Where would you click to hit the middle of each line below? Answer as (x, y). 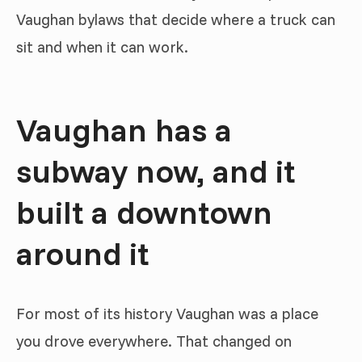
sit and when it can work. (102, 47)
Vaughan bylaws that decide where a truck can (176, 19)
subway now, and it (156, 170)
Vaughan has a (124, 129)
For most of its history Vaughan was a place (167, 313)
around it (82, 253)
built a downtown (144, 211)
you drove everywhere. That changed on (154, 341)
